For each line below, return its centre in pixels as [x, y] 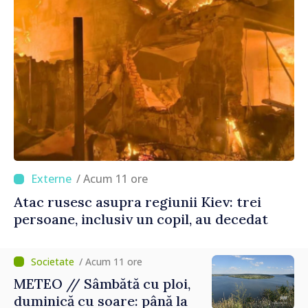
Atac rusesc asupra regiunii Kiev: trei [137, 202]
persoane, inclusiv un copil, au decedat [141, 219]
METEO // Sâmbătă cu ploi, [102, 284]
